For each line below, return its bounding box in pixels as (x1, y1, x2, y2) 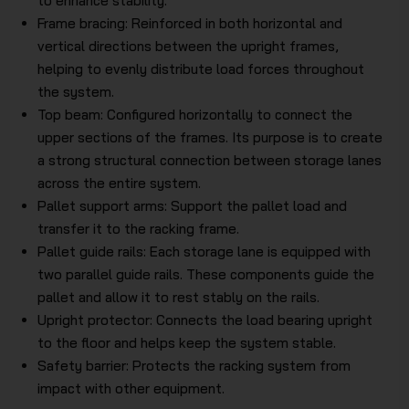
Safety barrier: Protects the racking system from (37, 357, 351, 375)
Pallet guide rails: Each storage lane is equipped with (37, 243, 372, 261)
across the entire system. (37, 174, 202, 193)
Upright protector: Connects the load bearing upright (37, 311, 373, 330)
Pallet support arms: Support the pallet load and (37, 197, 348, 215)
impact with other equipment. (37, 380, 225, 398)
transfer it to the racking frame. (37, 220, 240, 238)
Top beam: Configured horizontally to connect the (37, 106, 353, 124)
